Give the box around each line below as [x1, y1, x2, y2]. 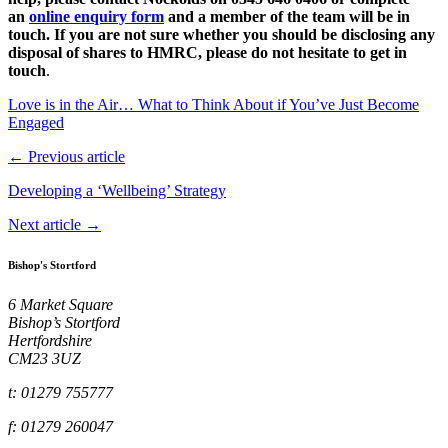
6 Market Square [8, 296, 113, 314]
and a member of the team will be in [164, 8, 410, 26]
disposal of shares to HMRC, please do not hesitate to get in [8, 44, 407, 62]
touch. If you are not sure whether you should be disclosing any [8, 26, 435, 44]
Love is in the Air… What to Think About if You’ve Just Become [8, 96, 419, 114]
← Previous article [8, 148, 125, 166]
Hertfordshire [8, 332, 92, 350]
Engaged [8, 114, 64, 132]
